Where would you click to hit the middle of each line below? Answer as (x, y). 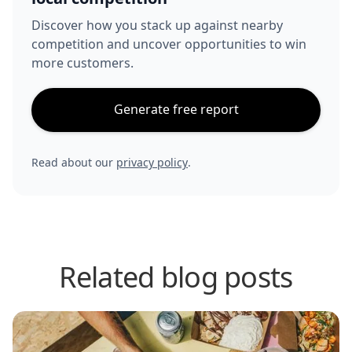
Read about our (74, 162)
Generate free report (176, 109)
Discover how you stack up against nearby (157, 25)
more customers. (82, 62)
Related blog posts (176, 277)
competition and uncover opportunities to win (169, 44)
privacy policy (152, 162)
